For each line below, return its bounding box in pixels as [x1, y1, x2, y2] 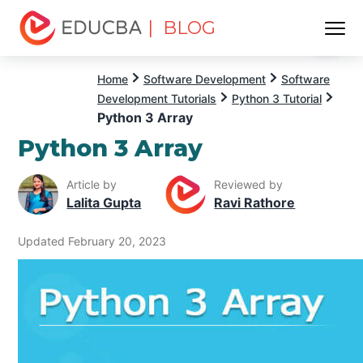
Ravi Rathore [214, 194, 296, 211]
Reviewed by [214, 177, 284, 192]
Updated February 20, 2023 [18, 233, 167, 248]
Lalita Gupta [66, 194, 142, 211]
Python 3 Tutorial [232, 92, 322, 105]
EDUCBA [18, 46, 75, 62]
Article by [66, 177, 117, 192]
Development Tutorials [97, 92, 216, 105]
